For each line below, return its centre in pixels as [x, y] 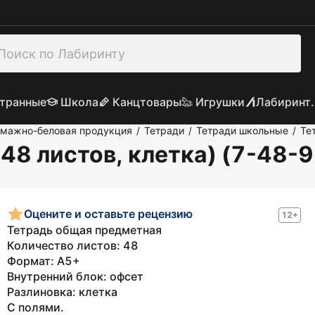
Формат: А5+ [44, 261]
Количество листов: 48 [73, 245]
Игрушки [220, 102]
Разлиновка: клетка [62, 292]
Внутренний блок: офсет [75, 276]
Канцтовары [147, 102]
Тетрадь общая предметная [84, 230]
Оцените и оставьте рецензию [108, 213]
